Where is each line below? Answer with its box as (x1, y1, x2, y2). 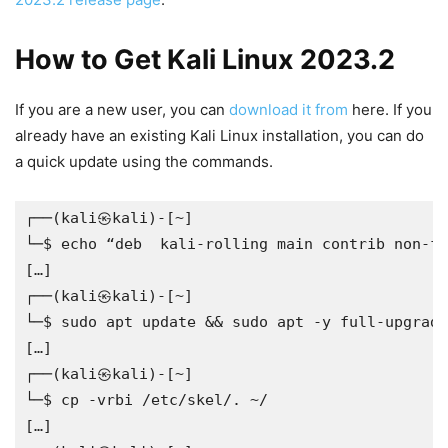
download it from (229, 99, 348, 119)
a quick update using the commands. (15, 151, 273, 171)
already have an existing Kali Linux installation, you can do (15, 125, 424, 145)
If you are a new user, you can (15, 99, 229, 119)
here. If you (348, 99, 432, 119)
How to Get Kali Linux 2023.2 (15, 42, 395, 76)
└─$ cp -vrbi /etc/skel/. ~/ (25, 390, 268, 409)
